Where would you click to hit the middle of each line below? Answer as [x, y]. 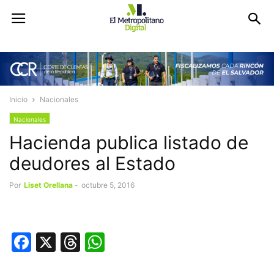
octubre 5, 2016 [108, 185]
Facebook [77, 242]
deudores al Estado [92, 164]
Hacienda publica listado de [129, 143]
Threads [118, 242]
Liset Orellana [48, 185]
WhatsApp [153, 242]
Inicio [18, 100]
